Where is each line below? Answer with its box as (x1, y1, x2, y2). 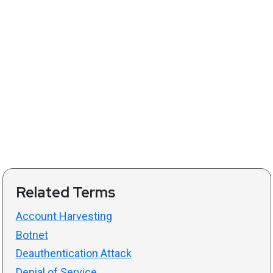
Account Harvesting (15, 210, 112, 223)
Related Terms (15, 183, 115, 202)
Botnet (15, 228, 48, 241)
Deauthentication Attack (15, 247, 132, 260)
